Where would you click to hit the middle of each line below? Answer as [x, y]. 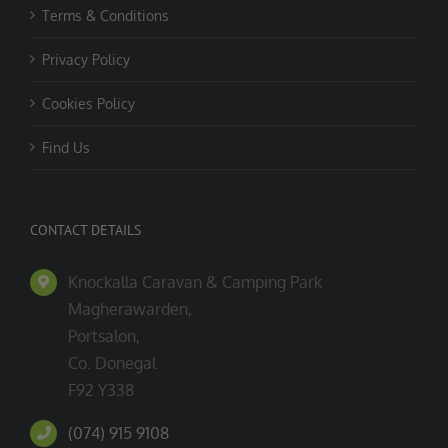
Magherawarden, [130, 309]
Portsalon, [104, 336]
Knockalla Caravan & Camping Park [195, 282]
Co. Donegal [112, 363]
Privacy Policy [86, 60]
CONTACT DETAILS [85, 230]
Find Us [66, 148]
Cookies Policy [88, 104]
